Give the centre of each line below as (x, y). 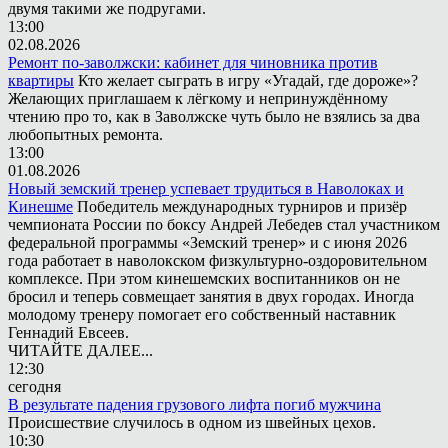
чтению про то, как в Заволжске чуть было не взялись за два (214, 116)
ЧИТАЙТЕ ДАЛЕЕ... (80, 350)
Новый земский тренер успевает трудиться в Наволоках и (206, 188)
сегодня (34, 386)
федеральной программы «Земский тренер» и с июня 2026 (207, 242)
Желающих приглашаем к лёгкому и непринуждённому (198, 98)
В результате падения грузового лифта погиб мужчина (194, 404)
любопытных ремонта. (85, 134)
